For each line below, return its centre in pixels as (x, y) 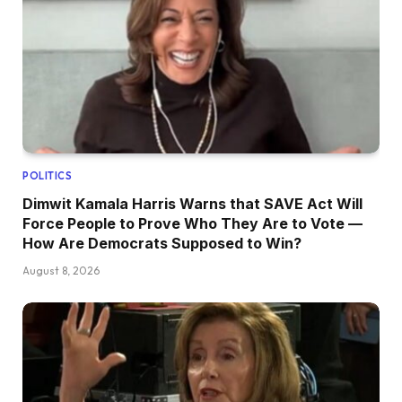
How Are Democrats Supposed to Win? (162, 243)
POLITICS (48, 175)
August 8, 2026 (61, 270)
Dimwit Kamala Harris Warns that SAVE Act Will (192, 203)
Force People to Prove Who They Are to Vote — (192, 223)
